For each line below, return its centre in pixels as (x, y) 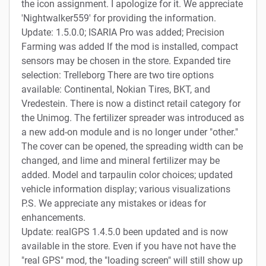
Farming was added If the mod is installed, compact (130, 46)
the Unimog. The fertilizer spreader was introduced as (133, 118)
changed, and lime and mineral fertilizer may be (121, 160)
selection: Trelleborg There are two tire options (118, 75)
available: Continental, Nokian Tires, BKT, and (116, 89)
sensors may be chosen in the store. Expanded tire (126, 61)
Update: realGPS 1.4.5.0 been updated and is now (125, 232)
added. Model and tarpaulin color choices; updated (127, 175)
